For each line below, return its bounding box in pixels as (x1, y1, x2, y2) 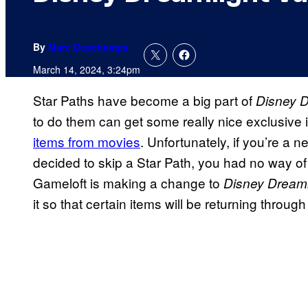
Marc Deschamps (48, 40, 129, 54)
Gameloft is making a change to (33, 173, 223, 192)
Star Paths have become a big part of (33, 91, 256, 110)
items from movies (33, 132, 140, 151)
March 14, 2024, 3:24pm (33, 63, 140, 77)
